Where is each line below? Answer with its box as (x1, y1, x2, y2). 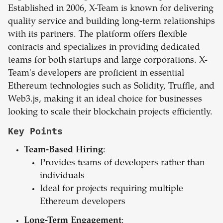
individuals (40, 172, 85, 181)
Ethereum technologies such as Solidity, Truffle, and (8, 82, 215, 92)
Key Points (8, 125, 63, 137)
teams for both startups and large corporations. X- (8, 56, 208, 66)
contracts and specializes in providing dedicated (8, 43, 200, 53)
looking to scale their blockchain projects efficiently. (8, 108, 213, 117)
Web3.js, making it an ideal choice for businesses (8, 95, 202, 105)
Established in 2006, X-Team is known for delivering (8, 4, 214, 14)
